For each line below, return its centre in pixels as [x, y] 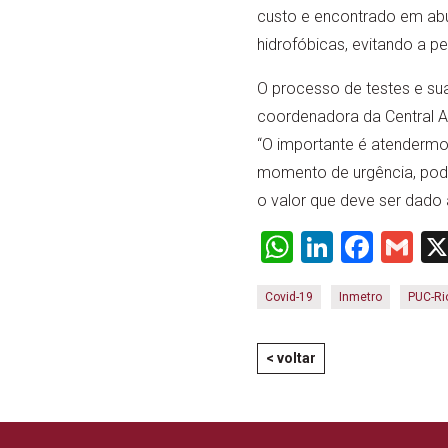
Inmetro [360, 297]
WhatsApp [364, 247]
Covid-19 [288, 297]
